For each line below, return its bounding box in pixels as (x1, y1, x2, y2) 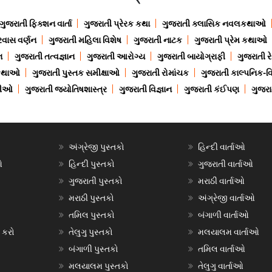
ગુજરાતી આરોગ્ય (86, 52, 145, 62)
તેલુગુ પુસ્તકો (68, 227, 113, 237)
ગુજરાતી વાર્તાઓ (198, 159, 254, 169)
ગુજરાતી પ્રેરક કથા (84, 19, 150, 29)
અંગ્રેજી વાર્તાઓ (198, 193, 256, 203)
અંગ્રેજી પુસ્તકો (68, 142, 124, 152)
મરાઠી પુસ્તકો (68, 193, 114, 203)
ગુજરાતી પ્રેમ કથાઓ (194, 35, 267, 46)
